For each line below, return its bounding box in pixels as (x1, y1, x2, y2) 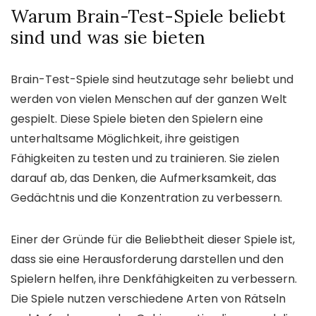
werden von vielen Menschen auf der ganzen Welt (11, 90, 287, 107)
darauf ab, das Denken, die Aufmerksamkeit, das (11, 169, 276, 186)
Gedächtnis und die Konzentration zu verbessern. (11, 189, 282, 206)
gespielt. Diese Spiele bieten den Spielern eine (11, 110, 263, 127)
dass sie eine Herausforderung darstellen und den (11, 250, 284, 267)
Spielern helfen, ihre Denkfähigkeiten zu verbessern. (11, 270, 297, 287)
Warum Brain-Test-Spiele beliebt (11, 4, 286, 28)
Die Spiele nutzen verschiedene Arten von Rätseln (11, 290, 286, 307)
